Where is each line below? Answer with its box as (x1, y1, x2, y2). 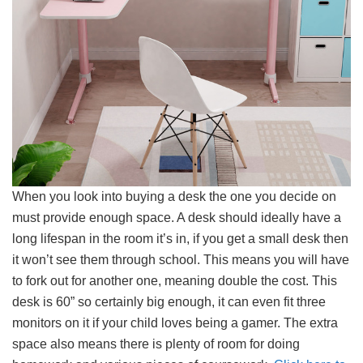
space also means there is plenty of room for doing (12, 336, 300, 351)
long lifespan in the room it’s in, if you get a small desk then (12, 231, 348, 246)
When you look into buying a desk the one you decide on (12, 189, 336, 203)
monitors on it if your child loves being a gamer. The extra (12, 315, 338, 330)
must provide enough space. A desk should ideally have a (12, 210, 341, 224)
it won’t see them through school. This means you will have (12, 252, 349, 267)
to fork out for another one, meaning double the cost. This (12, 273, 337, 288)
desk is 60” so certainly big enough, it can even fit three (12, 294, 326, 309)
